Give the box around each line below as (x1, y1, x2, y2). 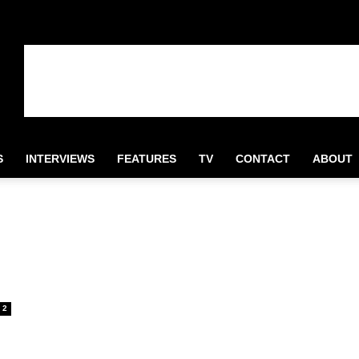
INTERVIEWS (26, 152, 95, 165)
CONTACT (236, 152, 290, 165)
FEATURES (117, 152, 176, 165)
